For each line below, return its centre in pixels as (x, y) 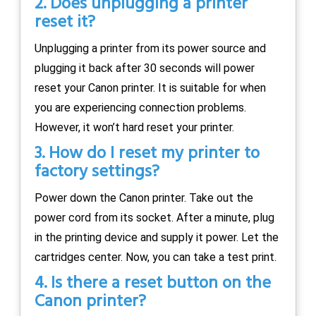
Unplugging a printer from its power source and (150, 48)
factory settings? (97, 172)
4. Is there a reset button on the (153, 283)
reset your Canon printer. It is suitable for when (150, 87)
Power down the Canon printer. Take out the (144, 197)
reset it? (65, 22)
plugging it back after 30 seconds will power (145, 68)
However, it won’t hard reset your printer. (134, 127)
